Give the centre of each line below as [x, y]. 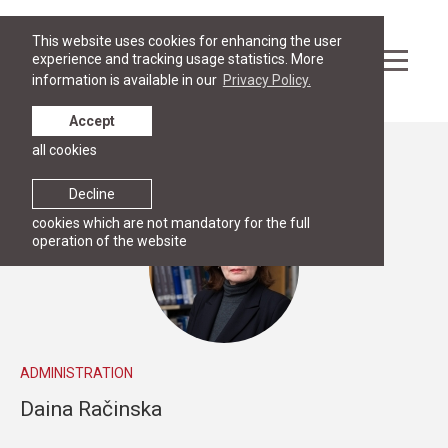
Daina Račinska [91, 408]
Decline [92, 193]
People [61, 161]
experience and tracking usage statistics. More [178, 59]
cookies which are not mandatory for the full [171, 222]
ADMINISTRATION [76, 372]
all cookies [64, 149]
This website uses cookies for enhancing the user [187, 41]
